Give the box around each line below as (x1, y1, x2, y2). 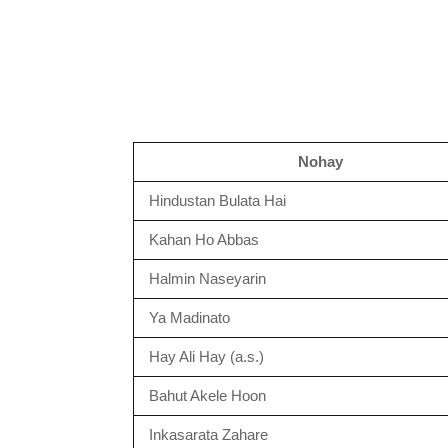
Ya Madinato (149, 309, 230, 326)
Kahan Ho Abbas (149, 231, 259, 248)
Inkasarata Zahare (149, 426, 268, 443)
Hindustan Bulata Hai (149, 192, 286, 209)
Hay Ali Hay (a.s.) (149, 348, 264, 365)
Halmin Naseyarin (149, 270, 266, 287)
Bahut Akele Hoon (149, 387, 266, 404)
